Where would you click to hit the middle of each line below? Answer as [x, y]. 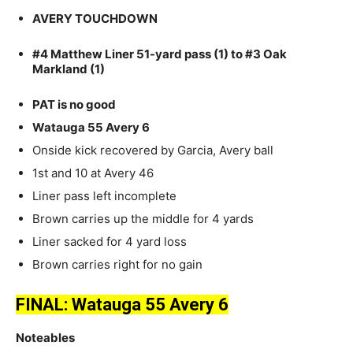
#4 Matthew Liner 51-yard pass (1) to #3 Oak [160, 54]
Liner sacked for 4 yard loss [110, 242]
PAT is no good [74, 105]
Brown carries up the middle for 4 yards [143, 219]
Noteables [45, 338]
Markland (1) [69, 69]
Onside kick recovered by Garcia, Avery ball [153, 150]
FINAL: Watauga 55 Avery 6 [122, 305]
